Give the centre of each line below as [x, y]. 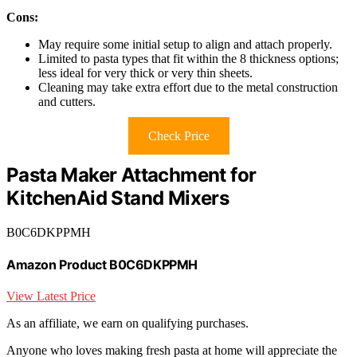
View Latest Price [51, 296]
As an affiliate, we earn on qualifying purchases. [127, 324]
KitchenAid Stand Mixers [118, 198]
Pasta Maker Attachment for [131, 175]
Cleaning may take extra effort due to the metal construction [188, 88]
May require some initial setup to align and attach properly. [185, 45]
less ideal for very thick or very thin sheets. [145, 73]
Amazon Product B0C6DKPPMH [102, 265]
